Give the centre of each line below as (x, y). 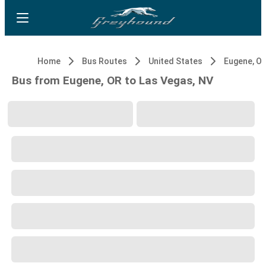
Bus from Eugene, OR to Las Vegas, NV (113, 80)
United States (175, 61)
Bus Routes (104, 61)
